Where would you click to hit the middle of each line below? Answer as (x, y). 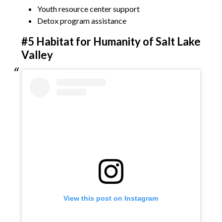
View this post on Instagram (111, 198)
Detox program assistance (82, 21)
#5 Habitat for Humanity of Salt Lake (111, 42)
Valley (37, 55)
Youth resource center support (88, 9)
